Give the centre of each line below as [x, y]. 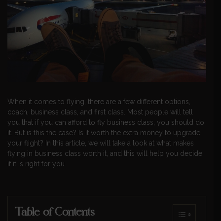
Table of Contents [55, 211]
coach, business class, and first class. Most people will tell [100, 112]
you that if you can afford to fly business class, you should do [106, 123]
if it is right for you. [37, 164]
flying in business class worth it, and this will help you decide [105, 154]
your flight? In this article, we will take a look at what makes [101, 143]
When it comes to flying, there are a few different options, [99, 102]
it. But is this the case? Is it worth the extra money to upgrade [104, 133]
